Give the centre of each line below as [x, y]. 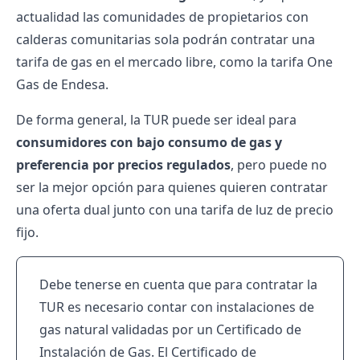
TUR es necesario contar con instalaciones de [177, 307]
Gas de [39, 84]
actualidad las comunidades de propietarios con [162, 17]
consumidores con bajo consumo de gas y [149, 142]
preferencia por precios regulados [123, 165]
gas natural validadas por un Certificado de [170, 329]
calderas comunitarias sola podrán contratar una [166, 39]
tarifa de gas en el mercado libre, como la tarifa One [174, 62]
